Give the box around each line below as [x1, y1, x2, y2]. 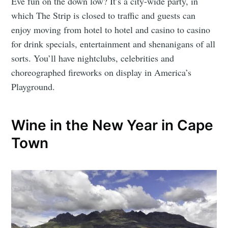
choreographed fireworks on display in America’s [11, 66, 192, 78]
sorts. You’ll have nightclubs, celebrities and [11, 51, 175, 64]
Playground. [11, 80, 55, 93]
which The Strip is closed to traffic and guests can [11, 9, 196, 21]
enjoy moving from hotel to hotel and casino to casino [11, 23, 211, 36]
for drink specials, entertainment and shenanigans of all [11, 37, 216, 50]
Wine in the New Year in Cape [11, 116, 214, 134]
